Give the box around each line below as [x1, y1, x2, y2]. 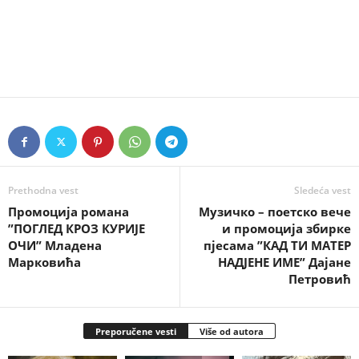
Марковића [8, 253, 81, 270]
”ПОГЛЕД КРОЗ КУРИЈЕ [8, 220, 145, 236]
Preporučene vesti [95, 325, 176, 337]
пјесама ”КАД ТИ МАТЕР [204, 236, 351, 253]
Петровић [288, 270, 351, 287]
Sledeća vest [294, 183, 351, 197]
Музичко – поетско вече [199, 203, 351, 220]
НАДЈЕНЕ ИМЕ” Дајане [218, 253, 351, 270]
